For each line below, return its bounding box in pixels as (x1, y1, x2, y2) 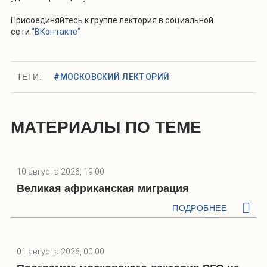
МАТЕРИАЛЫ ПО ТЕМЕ (11, 118, 201, 137)
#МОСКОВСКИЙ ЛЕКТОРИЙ (54, 72, 170, 82)
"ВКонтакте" (32, 27, 80, 37)
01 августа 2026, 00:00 (17, 247, 104, 257)
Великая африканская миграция (17, 182, 189, 195)
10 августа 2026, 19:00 (17, 167, 104, 177)
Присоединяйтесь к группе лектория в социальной (11, 15, 213, 26)
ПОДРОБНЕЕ (172, 203, 226, 213)
